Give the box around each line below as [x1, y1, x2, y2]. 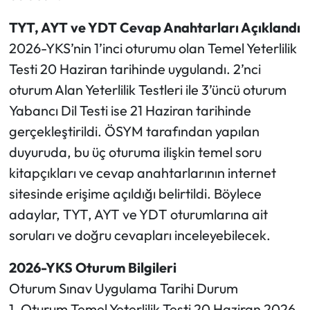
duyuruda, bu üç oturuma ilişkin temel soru [8, 143, 262, 161]
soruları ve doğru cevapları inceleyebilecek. [8, 226, 271, 244]
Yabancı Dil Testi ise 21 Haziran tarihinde [8, 102, 251, 120]
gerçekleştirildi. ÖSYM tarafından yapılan [8, 122, 259, 140]
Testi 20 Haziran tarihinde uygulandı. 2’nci [8, 60, 261, 78]
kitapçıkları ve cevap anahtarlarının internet [8, 164, 276, 182]
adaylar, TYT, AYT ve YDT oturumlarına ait [8, 206, 268, 224]
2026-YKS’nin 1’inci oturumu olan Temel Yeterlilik [8, 39, 297, 57]
